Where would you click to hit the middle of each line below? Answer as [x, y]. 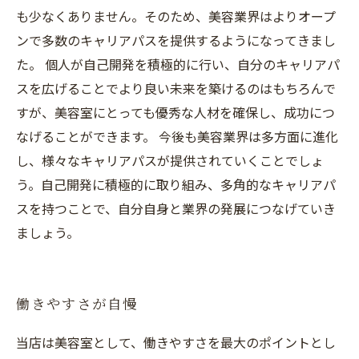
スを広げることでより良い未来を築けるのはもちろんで [176, 88]
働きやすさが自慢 [77, 305]
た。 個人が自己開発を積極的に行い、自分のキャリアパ [178, 64]
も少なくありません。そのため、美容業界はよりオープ [176, 16]
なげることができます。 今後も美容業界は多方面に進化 [177, 136]
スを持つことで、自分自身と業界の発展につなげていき [176, 208]
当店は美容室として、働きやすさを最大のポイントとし [176, 342]
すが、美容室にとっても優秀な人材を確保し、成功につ [175, 112]
